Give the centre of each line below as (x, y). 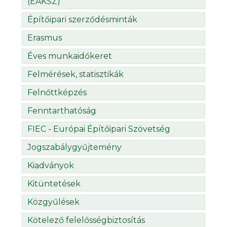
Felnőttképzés (57, 93)
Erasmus (45, 38)
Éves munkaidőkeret (70, 56)
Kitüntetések (54, 184)
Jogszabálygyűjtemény (74, 147)
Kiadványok (51, 166)
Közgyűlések (53, 202)
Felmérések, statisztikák (75, 74)
